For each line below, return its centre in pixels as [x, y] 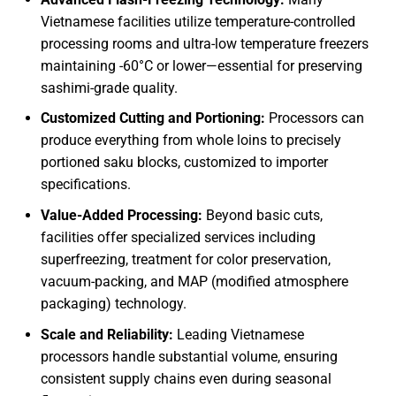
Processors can [314, 118]
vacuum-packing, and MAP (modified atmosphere [194, 281]
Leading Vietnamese [238, 334]
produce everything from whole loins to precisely [190, 141]
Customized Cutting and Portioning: [152, 118]
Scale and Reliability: [107, 334]
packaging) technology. [113, 303]
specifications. [85, 185]
